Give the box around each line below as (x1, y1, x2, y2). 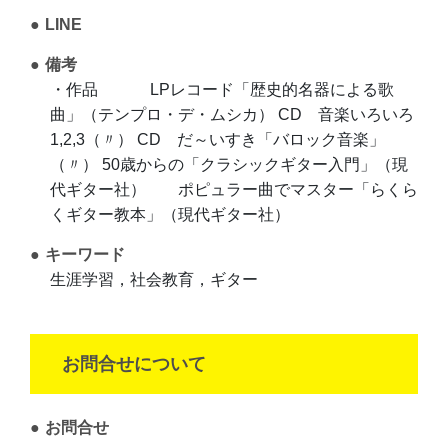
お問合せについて (62, 354, 206, 375)
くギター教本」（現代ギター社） (50, 206, 290, 224)
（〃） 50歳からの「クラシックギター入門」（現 (50, 156, 408, 174)
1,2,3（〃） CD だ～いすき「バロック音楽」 (50, 131, 385, 149)
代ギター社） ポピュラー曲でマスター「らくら (50, 181, 418, 199)
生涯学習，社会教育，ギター (50, 271, 258, 289)
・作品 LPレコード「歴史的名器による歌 (50, 81, 394, 99)
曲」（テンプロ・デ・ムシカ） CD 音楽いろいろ (50, 106, 414, 124)
